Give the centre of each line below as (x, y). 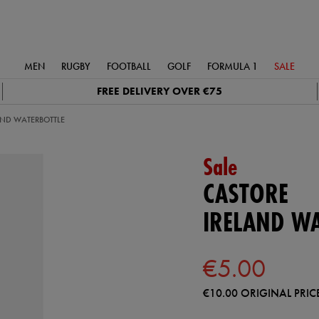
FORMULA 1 (232, 66)
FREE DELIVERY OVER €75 (160, 91)
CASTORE (245, 193)
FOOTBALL (129, 66)
